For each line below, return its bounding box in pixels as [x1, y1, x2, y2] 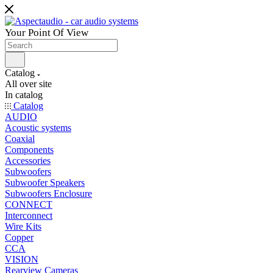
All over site [5, 79, 52, 89]
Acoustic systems [5, 122, 71, 133]
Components [5, 144, 54, 155]
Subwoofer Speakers [5, 177, 85, 188]
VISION [5, 254, 38, 264]
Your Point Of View [5, 27, 88, 38]
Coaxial [5, 133, 35, 144]
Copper [5, 232, 34, 243]
